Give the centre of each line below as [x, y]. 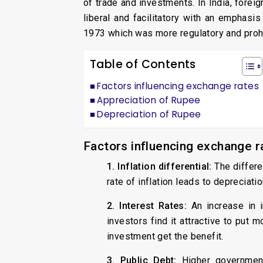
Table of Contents [143, 64]
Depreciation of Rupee [149, 114]
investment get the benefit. [165, 236]
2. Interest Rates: [147, 205]
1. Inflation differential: [159, 166]
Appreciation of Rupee [150, 100]
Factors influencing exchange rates [178, 86]
